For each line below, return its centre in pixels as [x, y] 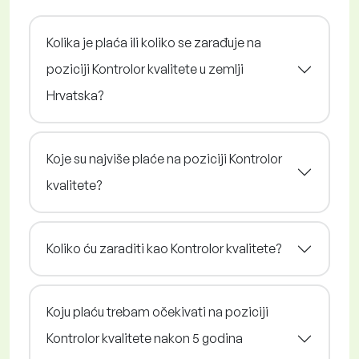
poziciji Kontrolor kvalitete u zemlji [145, 69]
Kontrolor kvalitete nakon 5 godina [145, 339]
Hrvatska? [75, 96]
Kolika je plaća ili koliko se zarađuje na [154, 43]
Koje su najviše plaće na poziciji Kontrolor [164, 159]
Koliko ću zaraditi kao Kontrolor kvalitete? [164, 249]
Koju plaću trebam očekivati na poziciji [157, 312]
